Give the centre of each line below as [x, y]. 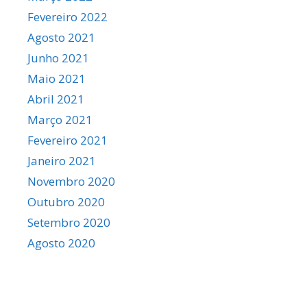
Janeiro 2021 [62, 160]
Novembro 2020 [71, 181]
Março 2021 [60, 119]
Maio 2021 [57, 78]
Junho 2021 [58, 58]
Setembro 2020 [69, 222]
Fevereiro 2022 [67, 16]
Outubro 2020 [66, 201]
